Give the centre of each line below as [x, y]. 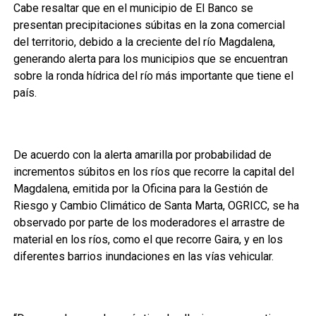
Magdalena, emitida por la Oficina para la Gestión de [140, 189]
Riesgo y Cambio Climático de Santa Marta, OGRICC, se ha [156, 206]
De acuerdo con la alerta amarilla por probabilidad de [142, 155]
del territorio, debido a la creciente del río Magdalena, [144, 42]
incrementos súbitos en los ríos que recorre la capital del [153, 172]
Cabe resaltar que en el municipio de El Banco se [133, 8]
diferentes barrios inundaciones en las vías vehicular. [143, 256]
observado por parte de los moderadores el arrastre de [149, 223]
